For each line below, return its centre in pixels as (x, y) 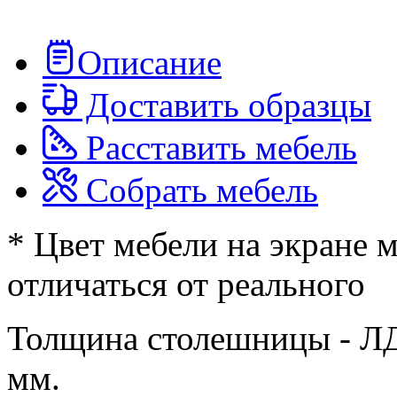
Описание (149, 63)
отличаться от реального (186, 284)
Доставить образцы (224, 105)
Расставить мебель (217, 148)
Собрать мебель (198, 191)
